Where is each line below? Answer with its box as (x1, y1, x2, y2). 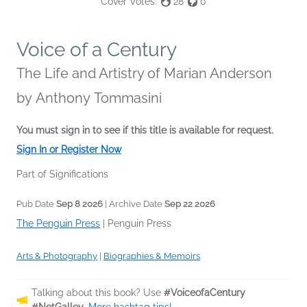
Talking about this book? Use (32, 287, 164, 299)
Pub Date (16, 199, 56, 210)
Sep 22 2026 (164, 199, 215, 210)
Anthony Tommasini (36, 90, 162, 107)
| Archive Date (103, 199, 164, 210)
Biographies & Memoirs (103, 251, 200, 262)
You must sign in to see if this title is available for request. (16, 125, 273, 136)
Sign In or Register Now (16, 144, 121, 156)
